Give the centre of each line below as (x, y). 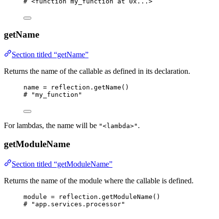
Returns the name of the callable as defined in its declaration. (97, 71)
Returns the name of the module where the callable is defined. (99, 181)
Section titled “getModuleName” (62, 164)
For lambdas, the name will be (51, 125)
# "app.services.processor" (74, 204)
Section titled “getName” (50, 54)
